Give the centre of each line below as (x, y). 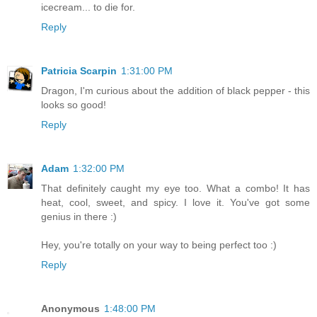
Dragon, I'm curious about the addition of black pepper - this (175, 91)
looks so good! (74, 105)
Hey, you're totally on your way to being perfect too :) (159, 245)
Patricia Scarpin (79, 71)
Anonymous (70, 309)
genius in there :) (79, 217)
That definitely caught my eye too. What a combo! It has (175, 189)
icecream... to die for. (88, 7)
